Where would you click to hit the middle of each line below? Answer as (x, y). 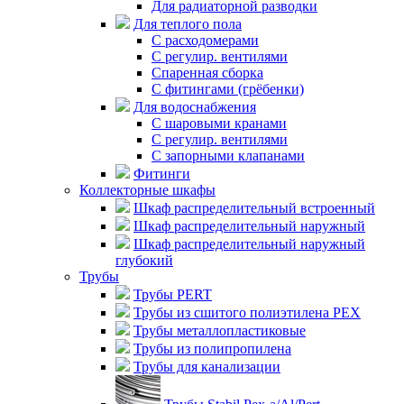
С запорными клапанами (228, 155)
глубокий (144, 260)
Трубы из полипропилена (212, 348)
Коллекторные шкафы (147, 189)
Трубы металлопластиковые (220, 330)
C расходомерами (205, 40)
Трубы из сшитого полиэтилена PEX (247, 312)
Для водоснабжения (195, 106)
